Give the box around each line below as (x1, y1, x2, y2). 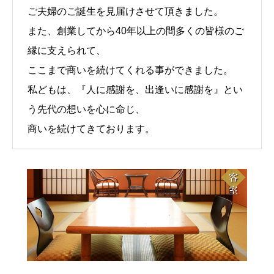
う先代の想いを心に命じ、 (28, 104, 145, 115)
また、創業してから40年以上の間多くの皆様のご (28, 26, 244, 37)
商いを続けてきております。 (28, 124, 155, 135)
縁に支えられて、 (28, 45, 106, 56)
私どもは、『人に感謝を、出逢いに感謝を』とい (28, 84, 243, 95)
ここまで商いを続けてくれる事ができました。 (28, 65, 233, 76)
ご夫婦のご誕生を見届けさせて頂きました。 (28, 6, 223, 17)
